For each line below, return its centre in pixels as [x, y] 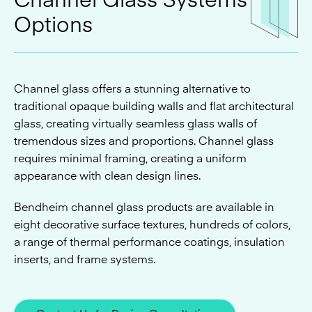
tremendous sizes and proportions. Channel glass [144, 76]
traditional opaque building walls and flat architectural [154, 41]
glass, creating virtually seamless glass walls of [135, 58]
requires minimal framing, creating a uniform [130, 93]
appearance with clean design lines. [107, 110]
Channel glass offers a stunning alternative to [132, 23]
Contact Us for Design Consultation [125, 248]
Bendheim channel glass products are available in [144, 142]
